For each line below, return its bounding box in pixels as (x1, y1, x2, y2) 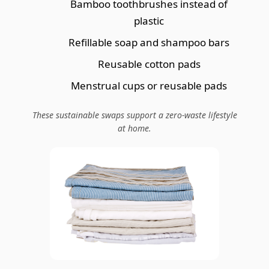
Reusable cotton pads (97, 56, 201, 71)
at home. (118, 122, 151, 134)
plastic (134, 13, 164, 28)
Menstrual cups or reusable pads (71, 78, 227, 92)
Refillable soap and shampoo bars (68, 35, 229, 49)
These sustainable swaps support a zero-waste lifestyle (32, 109, 237, 121)
